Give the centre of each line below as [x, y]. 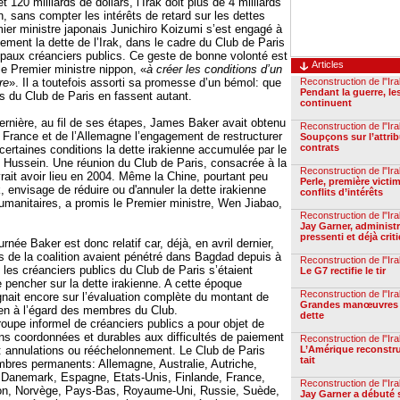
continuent [326, 103]
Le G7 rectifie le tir [343, 271]
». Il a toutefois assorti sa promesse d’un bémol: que [145, 83]
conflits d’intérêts [342, 192]
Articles [328, 64]
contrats [320, 147]
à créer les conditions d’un [214, 69]
